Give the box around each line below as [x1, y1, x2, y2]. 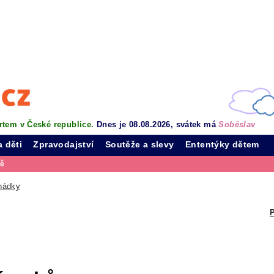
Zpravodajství [33, 139, 94, 149]
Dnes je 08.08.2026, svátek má [96, 120, 219, 129]
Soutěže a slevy [105, 139, 174, 149]
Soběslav [218, 120, 256, 129]
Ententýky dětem [185, 139, 259, 149]
